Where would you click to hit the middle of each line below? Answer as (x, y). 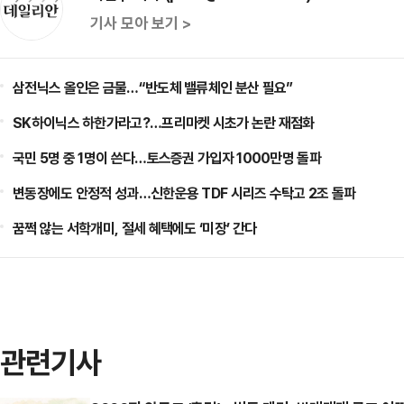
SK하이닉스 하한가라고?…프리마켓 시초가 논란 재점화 (164, 123)
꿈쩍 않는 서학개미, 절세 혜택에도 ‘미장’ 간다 (135, 228)
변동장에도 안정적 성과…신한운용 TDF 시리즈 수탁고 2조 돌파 (184, 193)
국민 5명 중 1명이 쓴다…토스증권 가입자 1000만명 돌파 (167, 158)
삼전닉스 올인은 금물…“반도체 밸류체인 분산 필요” (153, 87)
